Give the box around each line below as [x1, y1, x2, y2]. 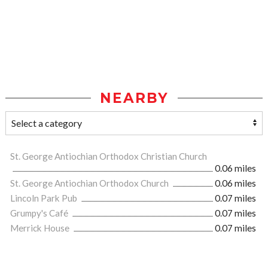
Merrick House [10, 223, 71, 234]
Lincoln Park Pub [10, 193, 79, 204]
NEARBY [99, 90, 169, 107]
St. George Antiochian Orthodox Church [10, 178, 170, 189]
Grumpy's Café [10, 208, 70, 219]
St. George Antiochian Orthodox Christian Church [10, 151, 207, 162]
